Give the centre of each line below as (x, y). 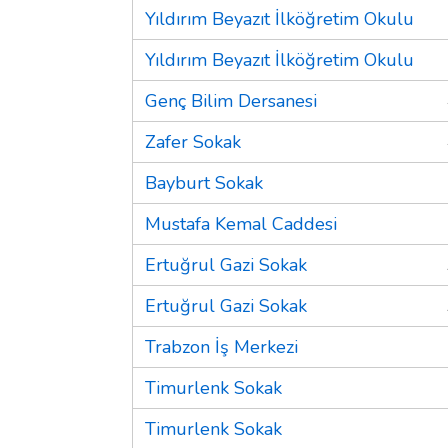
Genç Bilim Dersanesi (231, 100)
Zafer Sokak (193, 141)
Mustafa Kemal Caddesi (241, 223)
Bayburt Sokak (204, 182)
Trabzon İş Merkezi (221, 346)
